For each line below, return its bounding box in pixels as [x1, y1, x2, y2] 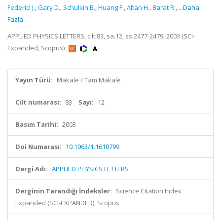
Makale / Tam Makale [57, 75, 121, 84]
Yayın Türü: [15, 75, 53, 84]
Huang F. [98, 3, 124, 12]
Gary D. [38, 3, 60, 12]
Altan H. [127, 3, 149, 12]
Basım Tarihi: [15, 120, 58, 129]
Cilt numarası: [15, 98, 61, 107]
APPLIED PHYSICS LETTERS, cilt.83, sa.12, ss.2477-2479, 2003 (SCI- [7, 32, 195, 40]
